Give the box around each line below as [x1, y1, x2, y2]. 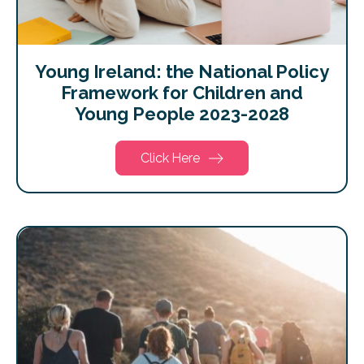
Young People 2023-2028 [74, 103, 290, 125]
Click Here [141, 150, 200, 167]
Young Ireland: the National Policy [35, 61, 329, 83]
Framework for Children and [61, 82, 303, 104]
